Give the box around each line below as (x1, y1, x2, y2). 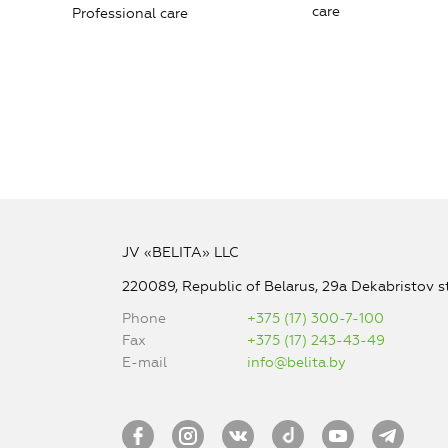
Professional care (72, 5, 188, 23)
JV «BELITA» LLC (121, 244, 239, 262)
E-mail (121, 354, 167, 372)
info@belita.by (247, 354, 347, 372)
